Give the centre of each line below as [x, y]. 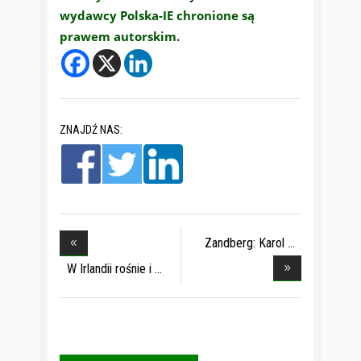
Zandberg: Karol [245, 243]
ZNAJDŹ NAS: [91, 129]
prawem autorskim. [120, 37]
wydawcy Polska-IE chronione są [157, 16]
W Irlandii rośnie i [109, 268]
